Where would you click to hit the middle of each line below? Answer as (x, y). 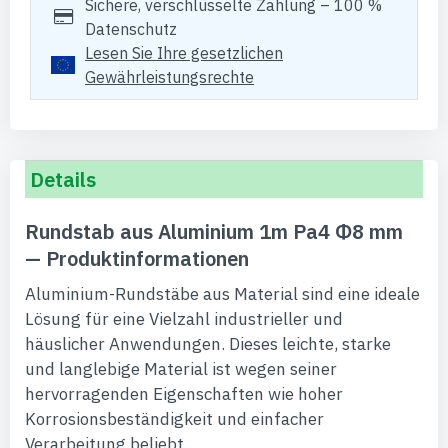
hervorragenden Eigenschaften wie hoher (184, 394)
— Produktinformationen (137, 258)
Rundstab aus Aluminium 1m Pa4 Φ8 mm (214, 231)
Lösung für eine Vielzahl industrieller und (184, 319)
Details (63, 179)
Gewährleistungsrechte (169, 77)
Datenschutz (131, 29)
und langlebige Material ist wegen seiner (181, 369)
